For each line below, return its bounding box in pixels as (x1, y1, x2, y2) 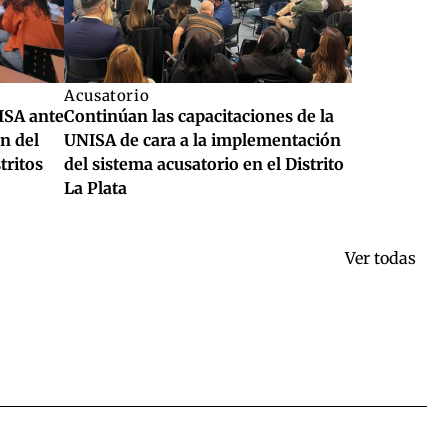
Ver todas (345, 248, 416, 269)
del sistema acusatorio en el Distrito (64, 154, 344, 175)
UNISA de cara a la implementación (64, 130, 341, 151)
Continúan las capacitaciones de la (64, 106, 334, 127)
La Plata (64, 178, 127, 199)
